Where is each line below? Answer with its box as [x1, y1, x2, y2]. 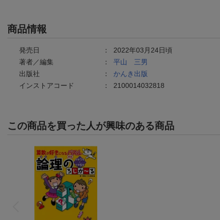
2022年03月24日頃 [113, 46, 172, 54]
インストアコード [19, 81, 74, 89]
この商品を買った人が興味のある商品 [7, 120, 174, 131]
